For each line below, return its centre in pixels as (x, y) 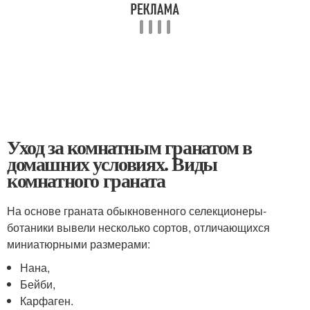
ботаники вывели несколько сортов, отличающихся (138, 227)
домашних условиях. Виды (112, 164)
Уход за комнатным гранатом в (129, 147)
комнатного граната (86, 180)
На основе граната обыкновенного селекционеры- (137, 211)
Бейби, (38, 284)
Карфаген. (47, 301)
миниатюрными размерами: (79, 244)
